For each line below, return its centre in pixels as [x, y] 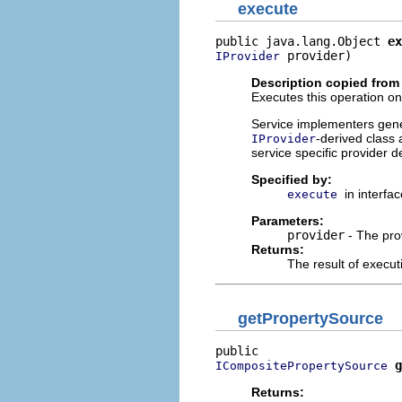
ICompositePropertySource [301, 365]
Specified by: [292, 179]
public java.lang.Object [301, 41]
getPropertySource [310, 318]
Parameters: [288, 221]
